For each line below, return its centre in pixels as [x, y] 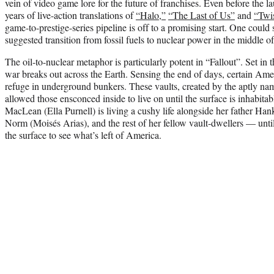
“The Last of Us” [202, 15]
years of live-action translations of [70, 15]
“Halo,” [151, 15]
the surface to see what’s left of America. [83, 135]
